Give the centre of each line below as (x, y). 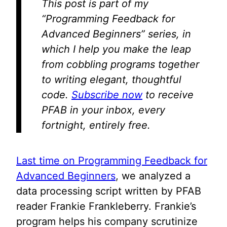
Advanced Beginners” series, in (116, 34)
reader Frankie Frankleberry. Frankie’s (106, 206)
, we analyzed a (153, 176)
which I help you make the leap (116, 49)
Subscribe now (107, 95)
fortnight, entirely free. (96, 125)
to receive (168, 95)
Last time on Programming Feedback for (112, 161)
